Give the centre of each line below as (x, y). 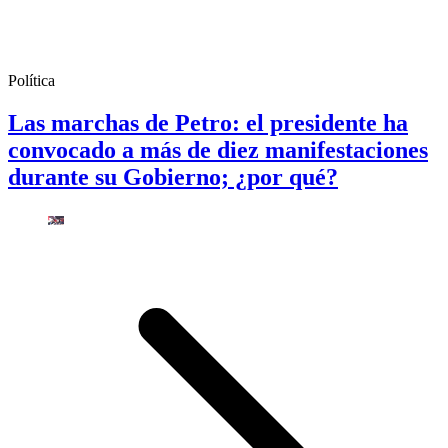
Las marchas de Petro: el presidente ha (208, 123)
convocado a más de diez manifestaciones (218, 150)
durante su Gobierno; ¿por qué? (173, 177)
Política (31, 81)
